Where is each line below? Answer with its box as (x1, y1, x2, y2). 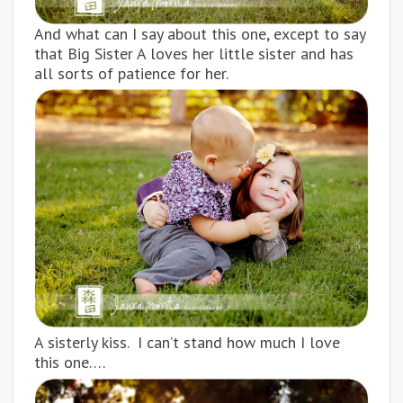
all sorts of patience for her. (34, 62, 228, 84)
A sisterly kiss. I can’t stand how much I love (34, 332, 340, 353)
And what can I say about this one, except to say (34, 22, 365, 44)
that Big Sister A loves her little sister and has (34, 42, 354, 64)
